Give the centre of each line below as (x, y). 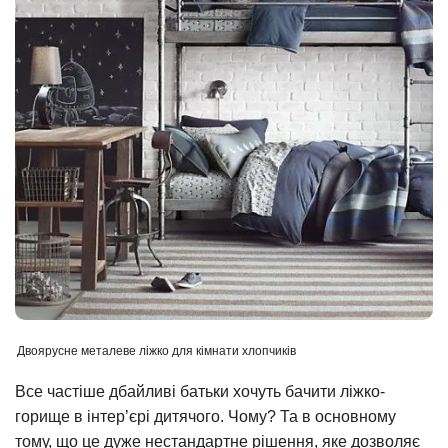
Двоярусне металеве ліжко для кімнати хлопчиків (156, 351)
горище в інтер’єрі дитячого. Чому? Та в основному (205, 416)
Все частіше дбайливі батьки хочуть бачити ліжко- (200, 391)
